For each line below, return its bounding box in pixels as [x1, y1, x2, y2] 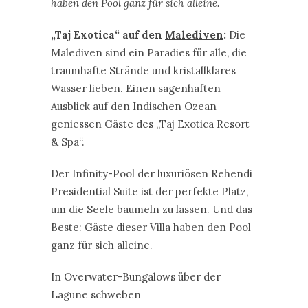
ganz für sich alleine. [51, 118, 153, 132]
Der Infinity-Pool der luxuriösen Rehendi [51, 47, 252, 60]
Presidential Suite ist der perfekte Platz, [51, 65, 248, 78]
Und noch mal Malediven [51, 199, 188, 213]
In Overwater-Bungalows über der [51, 150, 221, 164]
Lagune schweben [51, 168, 141, 181]
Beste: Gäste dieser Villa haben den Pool [51, 100, 251, 114]
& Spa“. [51, 15, 85, 29]
